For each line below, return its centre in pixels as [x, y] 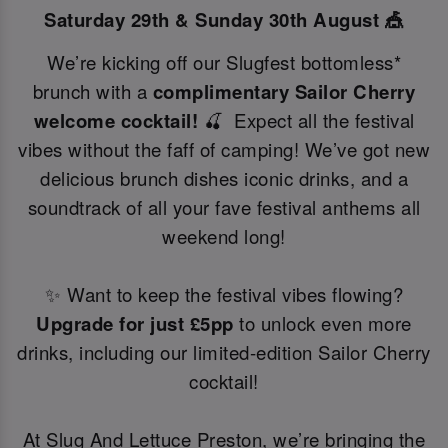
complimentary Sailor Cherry [281, 92]
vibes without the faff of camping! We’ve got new [224, 149]
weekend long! [224, 236]
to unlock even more [325, 323]
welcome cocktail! [115, 121]
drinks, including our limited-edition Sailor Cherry [224, 352]
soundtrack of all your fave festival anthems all [224, 207]
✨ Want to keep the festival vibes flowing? [224, 294]
